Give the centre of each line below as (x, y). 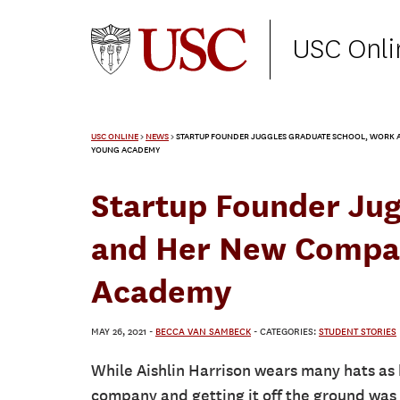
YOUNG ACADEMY (125, 150)
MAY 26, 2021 (119, 332)
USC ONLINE (115, 137)
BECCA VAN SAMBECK (203, 332)
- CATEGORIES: (286, 332)
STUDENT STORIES (358, 332)
